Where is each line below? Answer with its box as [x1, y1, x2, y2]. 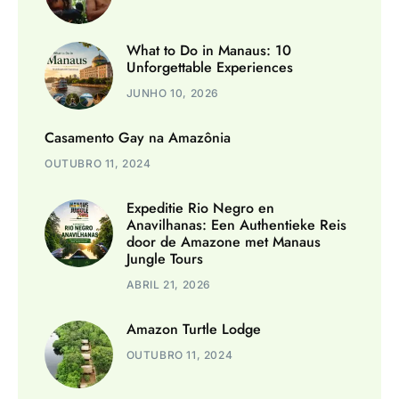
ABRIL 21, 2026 [126, 277, 211, 291]
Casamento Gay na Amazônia [45, 126, 231, 148]
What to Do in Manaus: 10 [126, 39, 291, 61]
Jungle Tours [126, 248, 203, 269]
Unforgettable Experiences [126, 56, 293, 77]
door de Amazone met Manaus [126, 231, 321, 252]
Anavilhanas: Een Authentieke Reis [126, 214, 346, 235]
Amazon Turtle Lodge [126, 318, 261, 339]
